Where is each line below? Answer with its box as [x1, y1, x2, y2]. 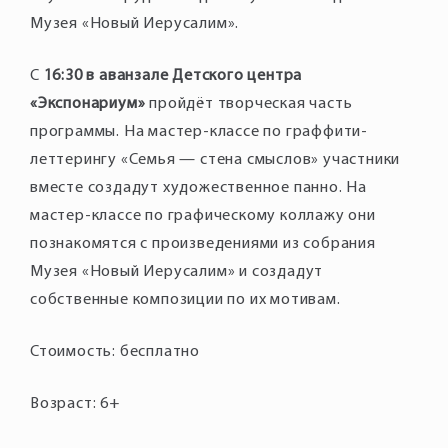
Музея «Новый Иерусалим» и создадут [30, 264, 324, 280]
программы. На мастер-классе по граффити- [30, 124, 368, 140]
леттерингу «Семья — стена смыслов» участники [30, 152, 401, 168]
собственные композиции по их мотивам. [30, 292, 341, 308]
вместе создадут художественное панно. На [30, 180, 367, 196]
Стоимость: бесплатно [30, 344, 200, 360]
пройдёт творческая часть [149, 96, 353, 112]
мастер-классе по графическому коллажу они [30, 208, 376, 224]
